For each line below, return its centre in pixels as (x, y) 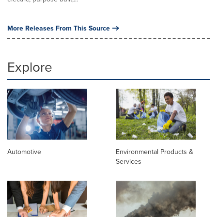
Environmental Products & (155, 151)
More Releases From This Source (59, 28)
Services (129, 161)
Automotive (24, 151)
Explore (30, 66)
